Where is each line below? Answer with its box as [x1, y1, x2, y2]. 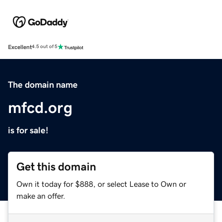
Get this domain [16, 161, 96, 172]
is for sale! [8, 125, 49, 135]
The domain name [8, 80, 78, 89]
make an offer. [16, 191, 65, 200]
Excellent [8, 44, 32, 50]
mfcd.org [8, 99, 72, 115]
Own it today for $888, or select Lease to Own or [16, 179, 186, 188]
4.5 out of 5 [32, 44, 57, 50]
